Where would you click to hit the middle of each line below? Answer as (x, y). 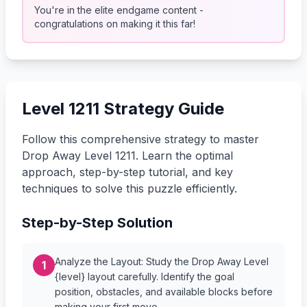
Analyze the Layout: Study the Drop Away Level (162, 261)
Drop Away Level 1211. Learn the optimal (127, 155)
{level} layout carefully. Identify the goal (145, 276)
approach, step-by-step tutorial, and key (127, 172)
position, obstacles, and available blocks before (164, 291)
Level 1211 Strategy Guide (123, 108)
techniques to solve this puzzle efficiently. (130, 188)
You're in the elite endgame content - (119, 10)
